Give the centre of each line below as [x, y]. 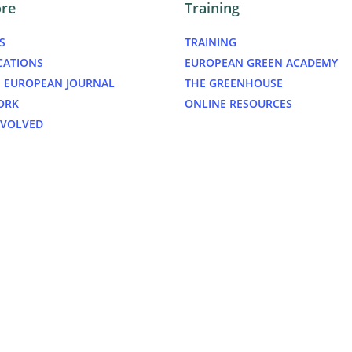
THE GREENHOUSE [234, 83]
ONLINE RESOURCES [238, 103]
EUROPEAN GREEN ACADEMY [261, 62]
